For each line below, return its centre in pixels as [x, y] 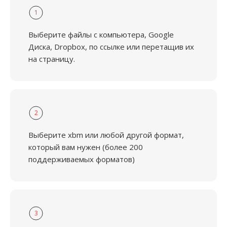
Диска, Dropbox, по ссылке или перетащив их [111, 47]
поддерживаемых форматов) [82, 159]
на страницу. [52, 59]
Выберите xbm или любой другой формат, [106, 135]
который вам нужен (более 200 [86, 147]
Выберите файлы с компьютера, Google [101, 34]
